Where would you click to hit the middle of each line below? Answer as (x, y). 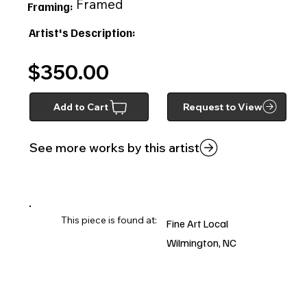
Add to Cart (81, 107)
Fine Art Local (197, 224)
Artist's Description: (83, 33)
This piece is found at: (109, 220)
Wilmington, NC (201, 243)
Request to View (222, 107)
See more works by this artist (114, 148)
